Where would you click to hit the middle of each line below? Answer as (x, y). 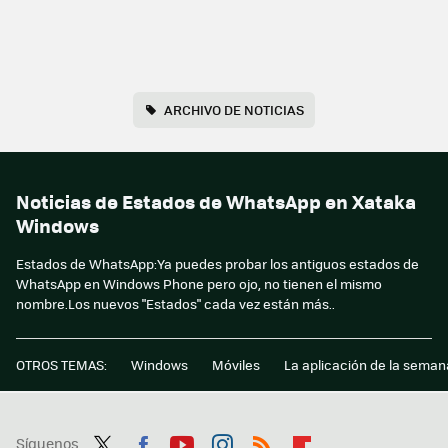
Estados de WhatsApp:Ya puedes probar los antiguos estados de (217, 264)
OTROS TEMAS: (61, 365)
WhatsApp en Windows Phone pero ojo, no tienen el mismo (199, 284)
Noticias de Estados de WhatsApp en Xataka (216, 202)
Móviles (236, 365)
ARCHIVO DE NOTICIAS (233, 110)
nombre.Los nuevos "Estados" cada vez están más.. (175, 304)
